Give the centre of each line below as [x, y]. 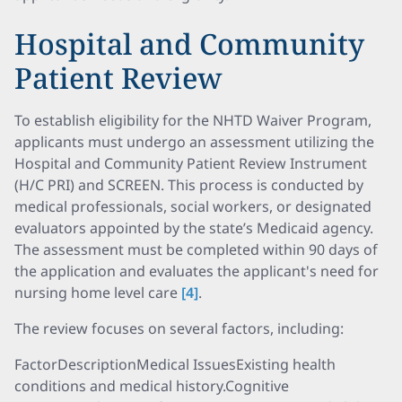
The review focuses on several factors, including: [179, 328]
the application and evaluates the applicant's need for [197, 271]
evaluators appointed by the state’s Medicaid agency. [194, 228]
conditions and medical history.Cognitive [152, 386]
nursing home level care [98, 293]
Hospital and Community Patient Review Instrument [191, 163]
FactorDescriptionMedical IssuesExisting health [175, 364]
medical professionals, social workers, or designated [193, 206]
